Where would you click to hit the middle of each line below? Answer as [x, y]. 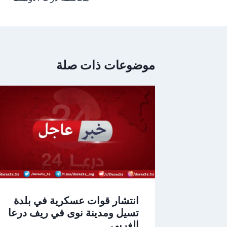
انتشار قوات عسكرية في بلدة [76, 201]
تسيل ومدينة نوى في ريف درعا [73, 213]
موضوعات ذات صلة [106, 65]
